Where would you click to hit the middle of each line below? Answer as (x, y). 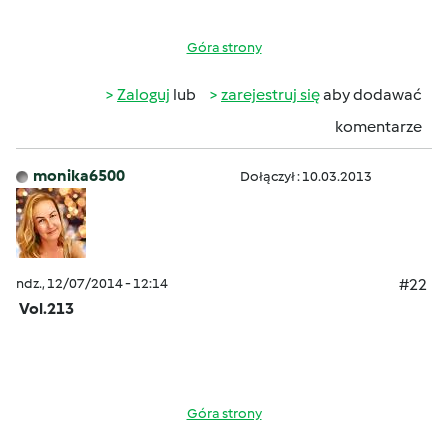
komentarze (378, 126)
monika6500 (79, 175)
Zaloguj (143, 94)
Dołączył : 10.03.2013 (306, 176)
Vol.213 (46, 308)
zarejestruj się (270, 94)
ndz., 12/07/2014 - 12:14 (92, 283)
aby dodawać (371, 94)
